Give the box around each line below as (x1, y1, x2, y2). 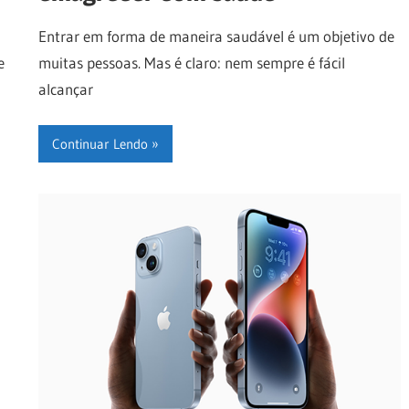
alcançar (37, 79, 93, 99)
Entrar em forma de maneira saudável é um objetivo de (37, 26, 394, 46)
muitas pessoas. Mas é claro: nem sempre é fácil (37, 52, 345, 72)
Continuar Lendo (51, 134, 148, 152)
